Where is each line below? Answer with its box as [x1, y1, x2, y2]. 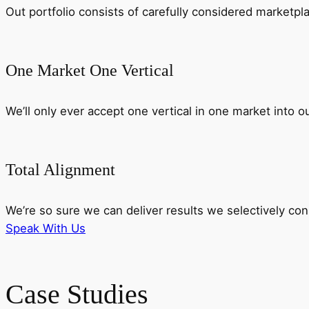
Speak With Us [6, 221, 86, 235]
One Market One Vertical [6, 61, 174, 79]
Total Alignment [6, 160, 115, 179]
